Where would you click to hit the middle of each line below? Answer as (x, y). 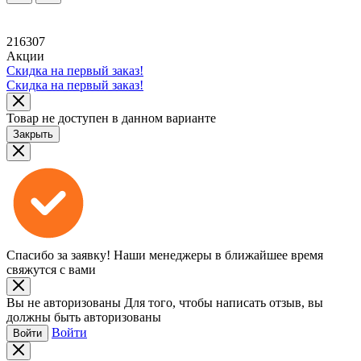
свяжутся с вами (51, 270)
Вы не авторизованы (64, 303)
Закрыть (33, 135)
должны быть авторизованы (84, 317)
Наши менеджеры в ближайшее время (218, 255)
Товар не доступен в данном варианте (111, 118)
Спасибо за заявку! (58, 255)
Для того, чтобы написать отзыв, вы (224, 303)
